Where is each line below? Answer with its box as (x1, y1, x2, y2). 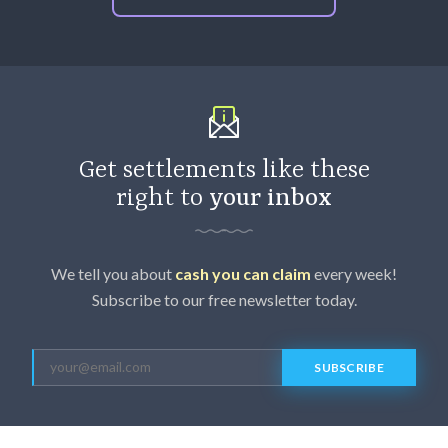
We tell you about (51, 263, 175, 283)
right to (116, 183, 209, 213)
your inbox (209, 183, 332, 213)
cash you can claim (175, 263, 311, 283)
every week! (311, 263, 397, 283)
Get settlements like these (78, 155, 370, 185)
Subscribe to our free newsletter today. (91, 289, 357, 309)
